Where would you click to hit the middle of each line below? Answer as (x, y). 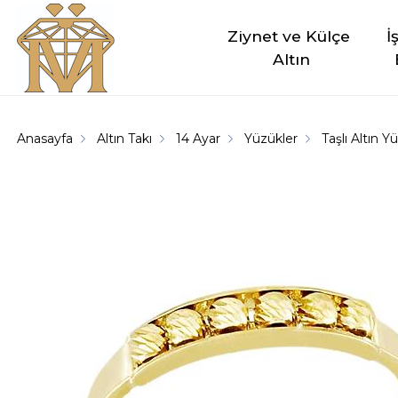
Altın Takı (125, 138)
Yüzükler (271, 138)
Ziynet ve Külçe (291, 36)
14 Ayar (199, 138)
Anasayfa (45, 138)
